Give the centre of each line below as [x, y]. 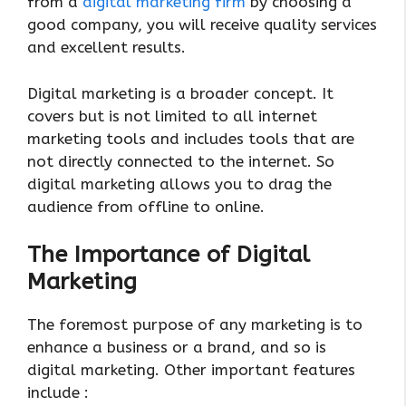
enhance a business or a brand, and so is [177, 348]
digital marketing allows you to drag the [179, 184]
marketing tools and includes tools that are [191, 138]
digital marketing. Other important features [191, 370]
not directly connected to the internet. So [181, 161]
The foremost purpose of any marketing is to [195, 325]
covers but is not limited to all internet [172, 116]
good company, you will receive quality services [202, 25]
